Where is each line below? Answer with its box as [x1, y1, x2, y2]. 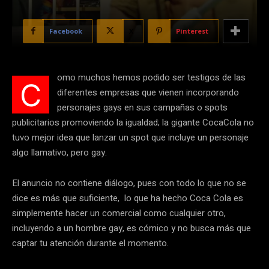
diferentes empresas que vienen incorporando [57, 85, 239, 99]
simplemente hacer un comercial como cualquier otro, [12, 206, 226, 220]
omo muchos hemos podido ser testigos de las [57, 70, 246, 84]
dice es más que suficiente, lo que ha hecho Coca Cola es [12, 191, 243, 205]
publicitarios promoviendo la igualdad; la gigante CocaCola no [12, 115, 254, 129]
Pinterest [176, 26, 208, 35]
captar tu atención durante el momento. [12, 236, 169, 250]
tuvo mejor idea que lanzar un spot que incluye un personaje [12, 130, 249, 144]
